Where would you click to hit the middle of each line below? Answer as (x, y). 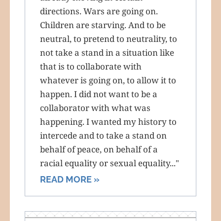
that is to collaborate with (91, 66)
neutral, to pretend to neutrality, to (109, 38)
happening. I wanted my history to (108, 121)
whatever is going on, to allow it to (108, 80)
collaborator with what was (95, 108)
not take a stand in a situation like (107, 52)
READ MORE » (70, 179)
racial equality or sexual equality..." (110, 163)
